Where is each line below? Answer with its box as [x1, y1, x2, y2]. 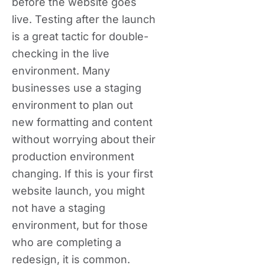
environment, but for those [12, 219, 148, 231]
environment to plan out [12, 99, 133, 111]
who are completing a [12, 236, 121, 248]
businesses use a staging [12, 82, 141, 94]
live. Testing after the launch [12, 13, 156, 25]
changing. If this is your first [12, 167, 153, 180]
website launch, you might [12, 185, 145, 197]
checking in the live [12, 47, 109, 60]
